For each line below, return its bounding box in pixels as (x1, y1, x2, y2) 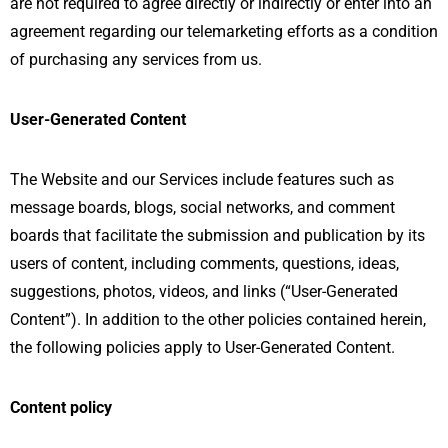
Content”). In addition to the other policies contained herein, (10, 309, 426, 329)
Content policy (10, 397, 112, 417)
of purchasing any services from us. (10, 49, 262, 69)
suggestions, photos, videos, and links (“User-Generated (10, 281, 398, 301)
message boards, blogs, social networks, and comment (10, 197, 395, 217)
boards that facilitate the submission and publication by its (10, 225, 425, 245)
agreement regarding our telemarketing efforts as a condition (10, 21, 438, 41)
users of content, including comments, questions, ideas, (10, 253, 399, 273)
